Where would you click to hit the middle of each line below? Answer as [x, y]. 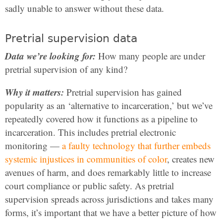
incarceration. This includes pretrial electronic [90, 132]
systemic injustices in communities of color [86, 159]
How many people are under [150, 56]
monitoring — [33, 145]
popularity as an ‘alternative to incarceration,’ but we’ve [109, 105]
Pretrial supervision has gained [123, 92]
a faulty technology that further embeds [136, 145]
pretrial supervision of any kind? [66, 69]
